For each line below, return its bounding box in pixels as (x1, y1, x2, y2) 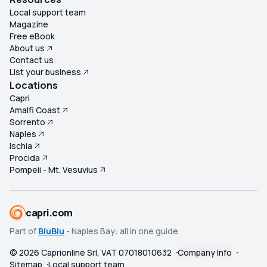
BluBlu (38, 225, 64, 237)
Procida (10, 152, 40, 164)
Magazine (10, 18, 48, 30)
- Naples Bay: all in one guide (64, 225, 178, 237)
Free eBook (10, 30, 55, 42)
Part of (10, 225, 38, 237)
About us (10, 42, 45, 54)
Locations (10, 79, 58, 92)
